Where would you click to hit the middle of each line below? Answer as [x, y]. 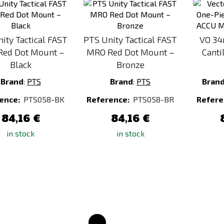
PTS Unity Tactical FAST [130, 39]
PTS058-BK [44, 99]
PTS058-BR [154, 99]
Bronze [130, 64]
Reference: [109, 99]
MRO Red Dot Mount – [130, 52]
